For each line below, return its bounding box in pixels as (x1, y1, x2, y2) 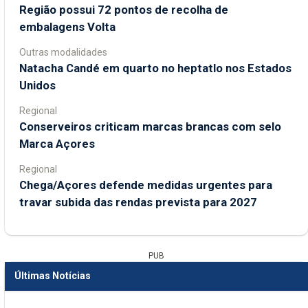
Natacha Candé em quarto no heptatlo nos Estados (19, 60, 291, 75)
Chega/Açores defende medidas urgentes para (19, 177, 272, 192)
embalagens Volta (19, 19, 115, 34)
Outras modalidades (19, 46, 107, 58)
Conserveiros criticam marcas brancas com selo (19, 119, 281, 133)
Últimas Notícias (14, 270, 91, 281)
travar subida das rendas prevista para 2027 (19, 195, 257, 209)
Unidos (19, 78, 56, 92)
